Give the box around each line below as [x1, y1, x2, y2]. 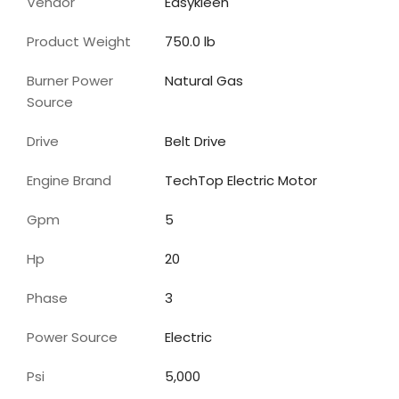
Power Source [27, 327, 118, 346]
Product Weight [27, 31, 131, 51]
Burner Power [27, 70, 113, 90]
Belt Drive [165, 131, 227, 151]
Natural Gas [165, 70, 244, 90]
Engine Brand [27, 170, 111, 190]
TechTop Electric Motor [165, 170, 318, 190]
